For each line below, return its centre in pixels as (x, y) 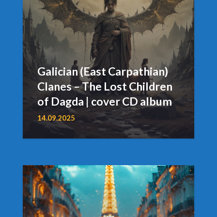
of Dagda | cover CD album (105, 101)
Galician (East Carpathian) (103, 71)
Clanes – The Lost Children (105, 86)
